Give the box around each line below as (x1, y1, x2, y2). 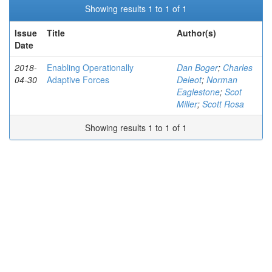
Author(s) (177, 27, 216, 39)
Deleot (177, 73, 202, 86)
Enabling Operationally (47, 61, 134, 73)
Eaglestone (177, 86, 220, 98)
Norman (206, 73, 237, 86)
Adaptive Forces (47, 73, 109, 86)
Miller (177, 98, 197, 110)
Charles (223, 61, 253, 73)
